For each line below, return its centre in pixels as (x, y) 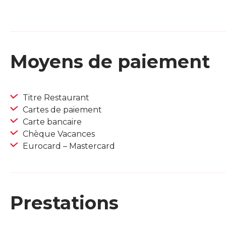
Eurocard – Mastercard (68, 146)
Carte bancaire (51, 122)
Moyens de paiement (110, 62)
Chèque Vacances (58, 134)
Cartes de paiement (61, 110)
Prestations (64, 203)
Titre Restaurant (55, 98)
